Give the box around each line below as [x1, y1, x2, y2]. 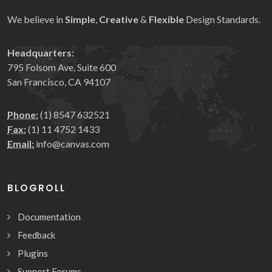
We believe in [7, 13, 65, 25]
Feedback [18, 229, 55, 240]
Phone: [7, 108, 38, 120]
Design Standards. [184, 13, 260, 25]
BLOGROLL [7, 181, 66, 194]
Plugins [18, 247, 48, 259]
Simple [65, 13, 95, 25]
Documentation [18, 211, 81, 222]
